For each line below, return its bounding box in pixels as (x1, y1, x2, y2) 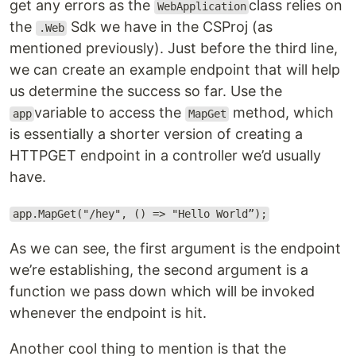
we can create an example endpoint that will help (10, 61, 340, 79)
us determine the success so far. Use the (10, 83, 282, 100)
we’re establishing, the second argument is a (10, 261, 308, 279)
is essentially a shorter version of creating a (10, 126, 303, 143)
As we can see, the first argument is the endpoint (10, 240, 341, 257)
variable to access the (34, 104, 186, 122)
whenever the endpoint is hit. (10, 304, 207, 322)
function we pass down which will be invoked (10, 283, 315, 300)
